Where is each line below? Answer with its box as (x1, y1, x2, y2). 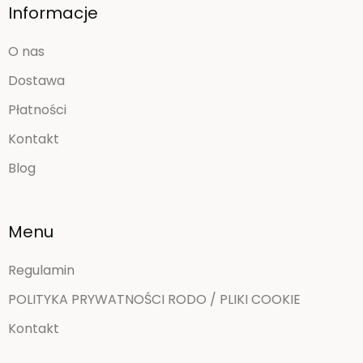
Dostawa (8, 70, 65, 90)
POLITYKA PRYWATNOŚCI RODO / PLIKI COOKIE (8, 289, 301, 309)
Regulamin (8, 260, 75, 280)
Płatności (8, 100, 66, 119)
